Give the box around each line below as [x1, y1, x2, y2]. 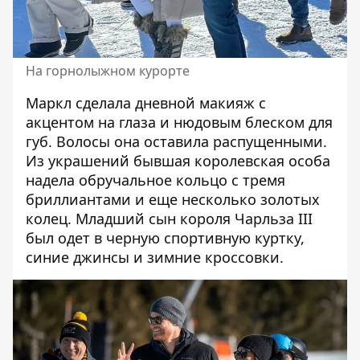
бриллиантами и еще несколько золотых [26, 189, 320, 209]
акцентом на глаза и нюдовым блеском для [26, 112, 333, 132]
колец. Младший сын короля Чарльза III [26, 208, 313, 228]
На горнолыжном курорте [26, 61, 190, 80]
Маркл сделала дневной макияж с [26, 92, 266, 112]
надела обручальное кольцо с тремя [26, 170, 285, 190]
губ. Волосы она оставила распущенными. [26, 131, 327, 151]
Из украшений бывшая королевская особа [26, 150, 330, 170]
